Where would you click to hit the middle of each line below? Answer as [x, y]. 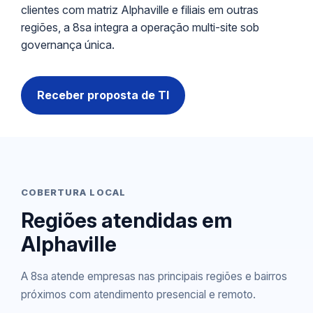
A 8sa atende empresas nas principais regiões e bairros [154, 276]
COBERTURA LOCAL [73, 192]
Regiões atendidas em [127, 220]
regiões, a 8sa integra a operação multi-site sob [140, 27]
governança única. [68, 44]
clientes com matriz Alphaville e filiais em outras [140, 9]
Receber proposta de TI [103, 95]
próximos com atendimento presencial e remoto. [138, 294]
